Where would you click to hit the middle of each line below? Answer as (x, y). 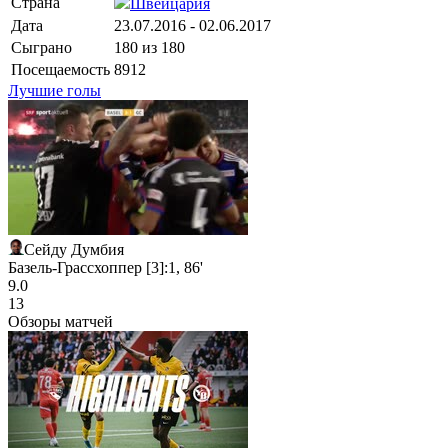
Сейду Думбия (74, 249)
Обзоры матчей (60, 321)
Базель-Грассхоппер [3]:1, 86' (105, 267)
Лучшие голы (54, 90)
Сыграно (41, 47)
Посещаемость (60, 69)
